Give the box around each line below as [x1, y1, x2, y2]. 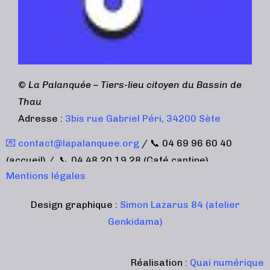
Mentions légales [6, 169, 86, 181]
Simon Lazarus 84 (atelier [119, 198, 240, 210]
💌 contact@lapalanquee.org [6, 137, 139, 149]
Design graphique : [30, 198, 120, 210]
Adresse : [18, 112, 65, 124]
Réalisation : [131, 256, 190, 268]
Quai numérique [190, 256, 264, 268]
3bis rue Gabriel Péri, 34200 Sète [65, 112, 221, 124]
